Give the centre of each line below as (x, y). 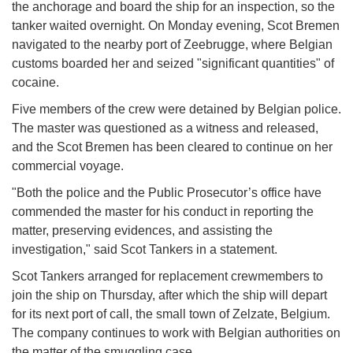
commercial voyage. (69, 166)
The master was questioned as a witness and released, (165, 128)
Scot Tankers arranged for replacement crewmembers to (167, 277)
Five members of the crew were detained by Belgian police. (176, 110)
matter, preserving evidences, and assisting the (142, 231)
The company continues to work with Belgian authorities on (176, 333)
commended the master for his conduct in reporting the (163, 212)
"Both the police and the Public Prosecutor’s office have (167, 193)
